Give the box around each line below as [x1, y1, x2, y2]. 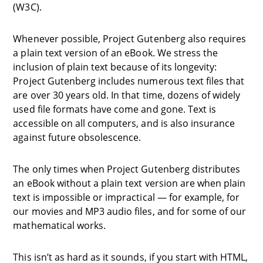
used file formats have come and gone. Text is [13, 103, 217, 116]
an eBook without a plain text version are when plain [13, 177, 246, 190]
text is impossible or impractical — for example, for [13, 191, 240, 204]
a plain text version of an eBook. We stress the [13, 46, 218, 59]
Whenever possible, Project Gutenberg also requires [13, 32, 247, 45]
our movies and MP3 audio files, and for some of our [13, 205, 247, 218]
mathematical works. [13, 219, 106, 232]
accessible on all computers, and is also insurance [13, 117, 235, 130]
